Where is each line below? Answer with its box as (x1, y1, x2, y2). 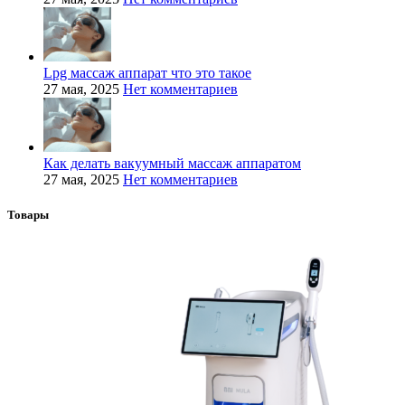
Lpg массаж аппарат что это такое (43, 64, 251, 80)
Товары (7, 208, 49, 222)
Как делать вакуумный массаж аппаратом (43, 155, 301, 171)
